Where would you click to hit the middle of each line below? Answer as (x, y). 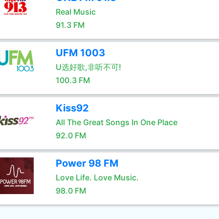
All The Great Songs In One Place (116, 122)
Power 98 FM (87, 163)
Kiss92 (72, 108)
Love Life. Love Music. (97, 177)
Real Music (76, 12)
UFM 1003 (80, 53)
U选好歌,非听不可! (88, 67)
